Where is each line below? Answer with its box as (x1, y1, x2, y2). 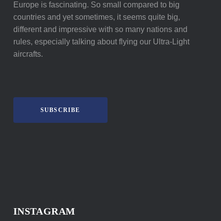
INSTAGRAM (13, 206, 75, 217)
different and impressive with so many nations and (13, 25, 187, 34)
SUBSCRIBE (40, 107, 80, 113)
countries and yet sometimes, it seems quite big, (13, 13, 180, 21)
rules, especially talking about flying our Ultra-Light (13, 37, 189, 46)
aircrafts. (13, 50, 43, 58)
